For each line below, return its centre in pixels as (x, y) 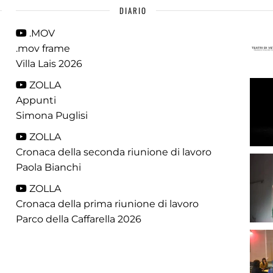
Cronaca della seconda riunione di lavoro (114, 152)
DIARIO (133, 10)
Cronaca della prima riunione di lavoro (108, 204)
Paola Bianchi (49, 167)
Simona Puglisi (52, 115)
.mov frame (43, 48)
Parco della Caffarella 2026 (79, 219)
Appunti (36, 100)
